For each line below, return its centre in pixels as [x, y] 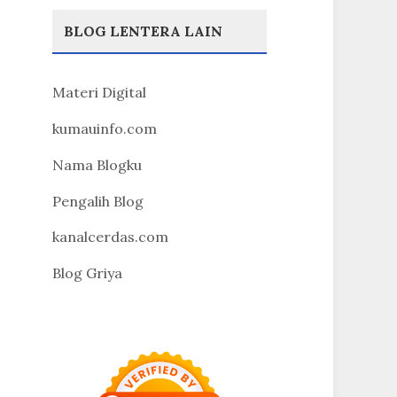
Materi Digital [99, 93]
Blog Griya [87, 273]
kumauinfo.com [104, 128]
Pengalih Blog [97, 201]
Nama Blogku [97, 164]
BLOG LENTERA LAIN [143, 31]
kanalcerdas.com [110, 237]
